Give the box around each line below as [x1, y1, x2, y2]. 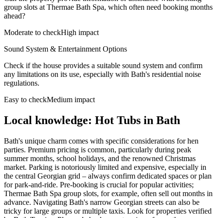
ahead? [4, 11, 25, 20]
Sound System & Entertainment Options [4, 44, 127, 53]
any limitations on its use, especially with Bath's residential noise [4, 70, 201, 78]
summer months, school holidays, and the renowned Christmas [4, 154, 196, 163]
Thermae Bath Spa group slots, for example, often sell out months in [4, 189, 213, 198]
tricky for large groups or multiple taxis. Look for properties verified [4, 206, 212, 215]
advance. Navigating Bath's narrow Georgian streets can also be [4, 198, 200, 206]
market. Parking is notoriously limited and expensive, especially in [4, 163, 206, 171]
